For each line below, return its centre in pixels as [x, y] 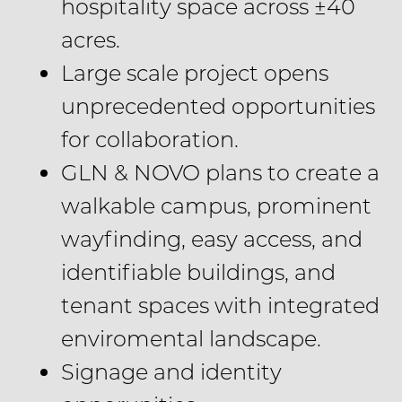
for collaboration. [149, 139]
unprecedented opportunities [218, 105]
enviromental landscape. [191, 338]
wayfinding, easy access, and [211, 238]
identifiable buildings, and [198, 271]
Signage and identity [171, 371]
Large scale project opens [194, 72]
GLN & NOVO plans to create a [220, 172]
